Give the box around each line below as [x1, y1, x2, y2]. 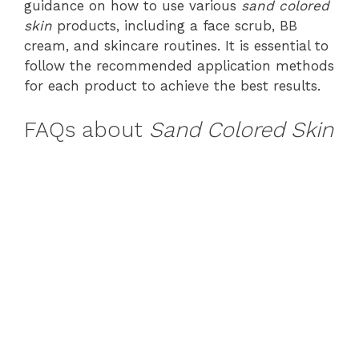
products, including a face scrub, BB [52, 18, 297, 34]
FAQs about [24, 116, 149, 143]
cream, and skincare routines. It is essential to [24, 38, 329, 54]
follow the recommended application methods [24, 58, 334, 74]
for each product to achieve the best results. [24, 78, 321, 94]
